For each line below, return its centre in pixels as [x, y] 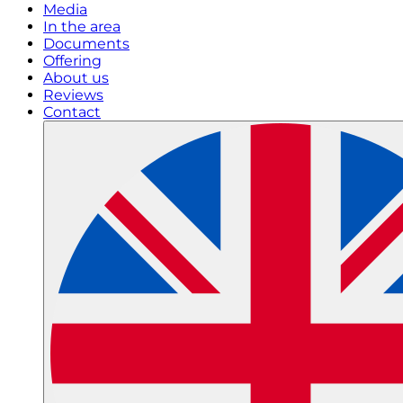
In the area [82, 27]
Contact [72, 112]
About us [76, 78]
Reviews [73, 95]
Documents [86, 44]
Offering [72, 61]
